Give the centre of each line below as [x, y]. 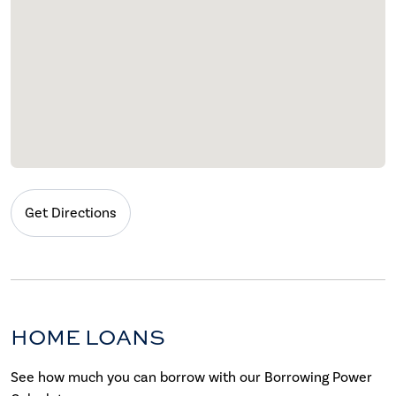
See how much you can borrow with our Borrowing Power [191, 377]
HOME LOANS [88, 336]
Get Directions [71, 212]
